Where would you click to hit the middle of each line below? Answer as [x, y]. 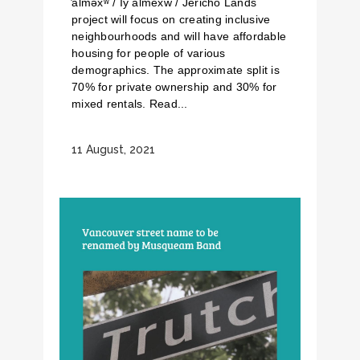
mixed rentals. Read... [130, 104]
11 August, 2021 [113, 150]
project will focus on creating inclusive [171, 19]
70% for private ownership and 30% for [174, 87]
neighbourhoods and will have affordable [179, 36]
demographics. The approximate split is [176, 70]
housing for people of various [149, 53]
